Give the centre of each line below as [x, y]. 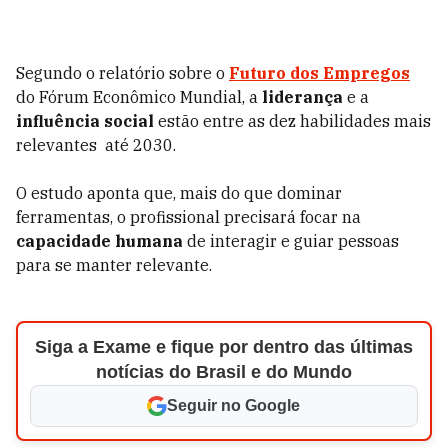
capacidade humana [99, 241]
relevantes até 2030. [98, 145]
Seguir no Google [234, 405]
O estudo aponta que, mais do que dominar [179, 193]
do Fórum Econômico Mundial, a [139, 97]
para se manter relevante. [114, 265]
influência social [85, 121]
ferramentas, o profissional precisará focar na [188, 217]
